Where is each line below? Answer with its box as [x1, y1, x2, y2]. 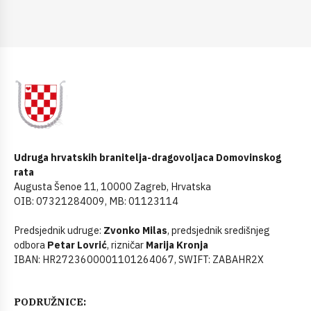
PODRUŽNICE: [14, 296, 86, 309]
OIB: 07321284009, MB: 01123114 [14, 194, 178, 208]
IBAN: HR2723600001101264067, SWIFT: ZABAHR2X [14, 253, 264, 267]
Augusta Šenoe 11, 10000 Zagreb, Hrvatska [14, 180, 211, 194]
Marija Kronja [146, 238, 208, 252]
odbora [14, 238, 47, 252]
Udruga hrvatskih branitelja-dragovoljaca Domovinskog [14, 151, 281, 165]
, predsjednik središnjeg [167, 224, 270, 237]
